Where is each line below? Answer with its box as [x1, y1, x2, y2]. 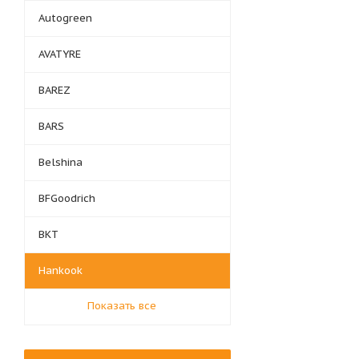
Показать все [87, 299, 156, 313]
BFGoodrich [38, 192, 95, 205]
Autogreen [38, 11, 92, 25]
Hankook [38, 264, 83, 277]
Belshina [38, 155, 83, 169]
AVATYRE [38, 47, 81, 61]
